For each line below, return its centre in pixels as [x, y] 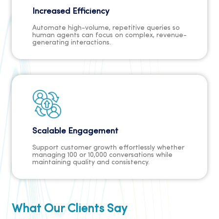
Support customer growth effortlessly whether [108, 148]
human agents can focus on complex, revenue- [109, 36]
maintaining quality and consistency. [91, 163]
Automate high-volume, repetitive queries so [106, 28]
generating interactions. [72, 43]
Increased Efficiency [71, 12]
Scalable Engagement [75, 131]
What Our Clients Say [69, 209]
